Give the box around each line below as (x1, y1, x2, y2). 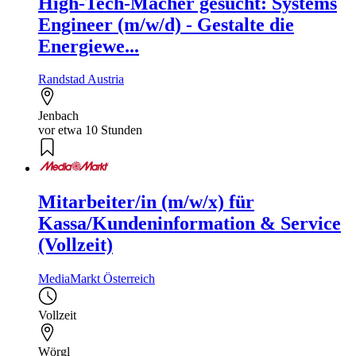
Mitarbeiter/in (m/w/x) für (38, 192, 254, 213)
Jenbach (38, 109, 79, 123)
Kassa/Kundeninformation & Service (38, 213, 341, 234)
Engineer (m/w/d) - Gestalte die (38, 14, 294, 35)
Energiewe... (38, 35, 139, 56)
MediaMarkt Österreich (38, 272, 155, 286)
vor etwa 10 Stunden (38, 123, 142, 137)
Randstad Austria (38, 72, 124, 87)
